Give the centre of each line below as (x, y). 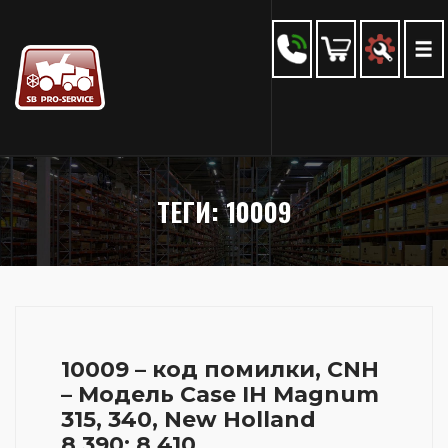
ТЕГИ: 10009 (224, 211)
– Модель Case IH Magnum (220, 394)
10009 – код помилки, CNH (220, 369)
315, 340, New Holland (188, 419)
